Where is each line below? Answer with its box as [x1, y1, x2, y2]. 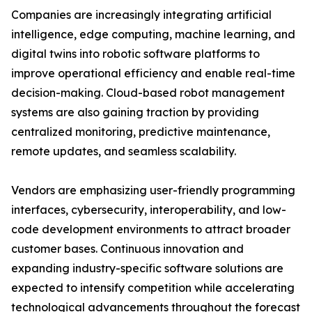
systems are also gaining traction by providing [11, 105, 259, 120]
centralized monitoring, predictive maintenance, [11, 125, 270, 139]
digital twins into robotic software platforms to [11, 47, 260, 61]
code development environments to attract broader [11, 222, 290, 237]
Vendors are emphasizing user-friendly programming [11, 183, 295, 198]
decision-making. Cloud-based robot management [11, 86, 285, 100]
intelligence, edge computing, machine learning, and [11, 27, 295, 42]
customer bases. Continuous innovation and [11, 242, 244, 256]
